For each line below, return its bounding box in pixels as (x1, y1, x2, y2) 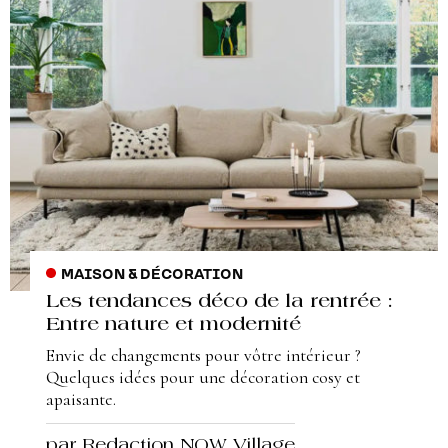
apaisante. (46, 388, 116, 410)
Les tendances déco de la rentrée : (46, 292, 393, 312)
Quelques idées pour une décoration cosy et (46, 366, 360, 388)
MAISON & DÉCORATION (60, 266, 243, 283)
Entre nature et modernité (46, 315, 301, 335)
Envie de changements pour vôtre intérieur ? (46, 344, 361, 366)
